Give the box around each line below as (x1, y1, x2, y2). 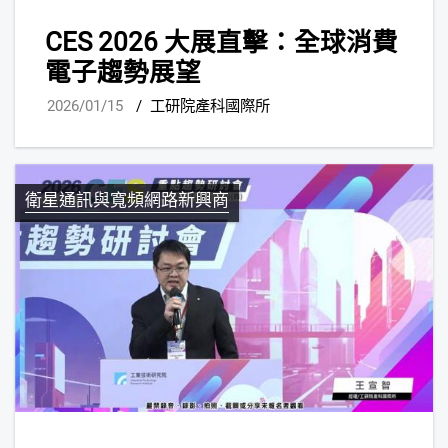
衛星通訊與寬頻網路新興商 (25, 190, 229, 211)
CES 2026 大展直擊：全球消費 (45, 26, 398, 57)
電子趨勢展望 (45, 56, 201, 87)
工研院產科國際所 (150, 97, 270, 116)
